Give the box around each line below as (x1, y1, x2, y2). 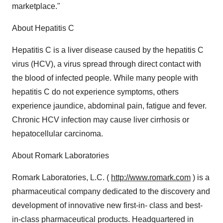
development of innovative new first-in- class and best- (12, 201, 203, 210)
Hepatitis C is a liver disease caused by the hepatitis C (12, 46, 204, 54)
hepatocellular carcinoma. (12, 129, 103, 138)
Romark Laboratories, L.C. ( (12, 173, 111, 182)
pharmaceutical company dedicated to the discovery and (12, 187, 210, 196)
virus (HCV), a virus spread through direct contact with (12, 60, 201, 68)
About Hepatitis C (12, 24, 74, 32)
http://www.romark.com (111, 173, 191, 182)
